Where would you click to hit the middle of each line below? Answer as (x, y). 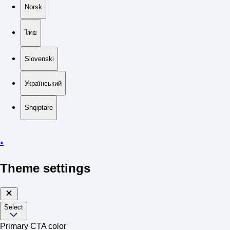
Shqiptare (39, 108)
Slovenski (39, 59)
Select (14, 207)
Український (43, 83)
